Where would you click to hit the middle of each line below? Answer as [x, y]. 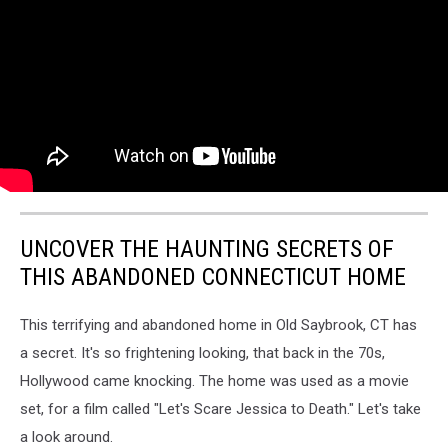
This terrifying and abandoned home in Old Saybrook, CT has [218, 325]
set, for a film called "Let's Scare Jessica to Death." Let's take [220, 409]
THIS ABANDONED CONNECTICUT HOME [213, 277]
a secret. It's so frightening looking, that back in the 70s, [202, 353]
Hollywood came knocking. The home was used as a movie [214, 381]
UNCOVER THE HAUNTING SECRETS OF [207, 249]
